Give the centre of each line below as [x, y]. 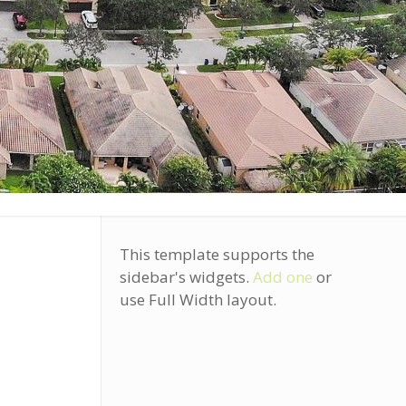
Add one [282, 277]
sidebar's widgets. [186, 277]
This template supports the [217, 254]
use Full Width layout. [198, 300]
